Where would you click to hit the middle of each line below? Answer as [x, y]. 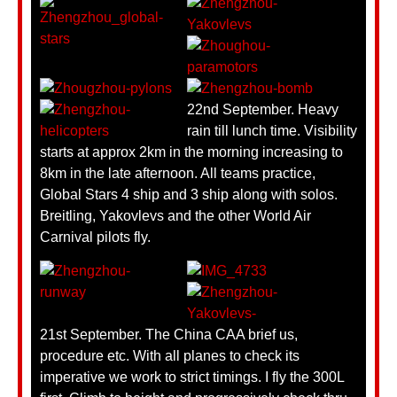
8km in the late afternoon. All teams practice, [178, 173]
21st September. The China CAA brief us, [169, 335]
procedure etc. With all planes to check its [170, 356]
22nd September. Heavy [263, 109]
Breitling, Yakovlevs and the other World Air [175, 215]
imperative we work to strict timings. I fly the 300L [192, 378]
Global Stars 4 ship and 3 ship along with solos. [189, 194]
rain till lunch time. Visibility [272, 130]
